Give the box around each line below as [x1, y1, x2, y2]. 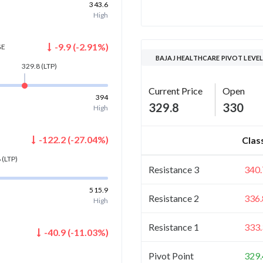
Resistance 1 [149, 221, 199, 232]
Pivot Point [149, 249, 194, 261]
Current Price [149, 85, 203, 96]
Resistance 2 [149, 192, 199, 204]
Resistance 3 [149, 163, 199, 175]
